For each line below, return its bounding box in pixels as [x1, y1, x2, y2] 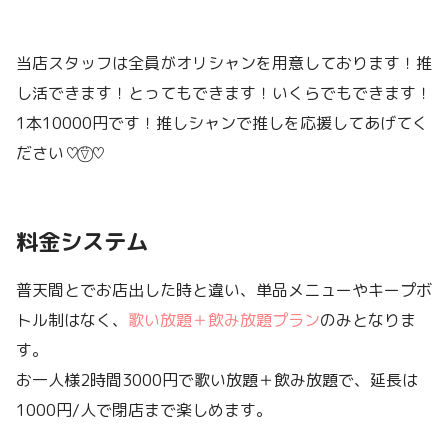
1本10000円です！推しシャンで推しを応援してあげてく [16, 112, 428, 135]
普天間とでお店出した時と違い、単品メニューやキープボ [16, 279, 432, 302]
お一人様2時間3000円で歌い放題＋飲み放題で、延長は [16, 369, 418, 392]
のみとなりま [320, 309, 416, 332]
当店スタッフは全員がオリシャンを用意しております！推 [16, 52, 432, 75]
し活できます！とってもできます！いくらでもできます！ [16, 82, 432, 105]
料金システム [16, 226, 148, 258]
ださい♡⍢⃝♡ [16, 142, 106, 165]
